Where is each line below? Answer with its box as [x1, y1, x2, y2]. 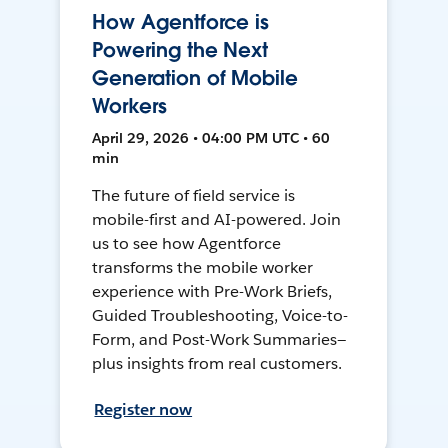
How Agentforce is [92, 9, 270, 36]
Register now [94, 399, 193, 421]
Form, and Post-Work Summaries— [92, 329, 346, 351]
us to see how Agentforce [92, 233, 282, 255]
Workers [92, 93, 167, 120]
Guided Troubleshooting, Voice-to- [92, 305, 348, 327]
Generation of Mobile [92, 65, 298, 92]
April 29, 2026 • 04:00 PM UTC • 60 [92, 129, 331, 148]
